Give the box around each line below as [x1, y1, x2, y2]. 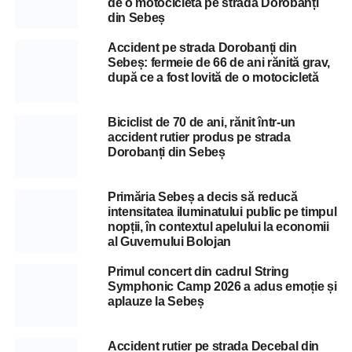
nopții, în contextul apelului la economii [107, 219, 329, 233]
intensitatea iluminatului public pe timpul [107, 204, 337, 218]
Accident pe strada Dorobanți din [107, 40, 297, 54]
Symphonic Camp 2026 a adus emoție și [107, 279, 337, 293]
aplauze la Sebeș [107, 294, 204, 308]
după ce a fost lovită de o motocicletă [107, 70, 319, 84]
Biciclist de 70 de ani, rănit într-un [107, 115, 296, 129]
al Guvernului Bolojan [107, 234, 232, 248]
